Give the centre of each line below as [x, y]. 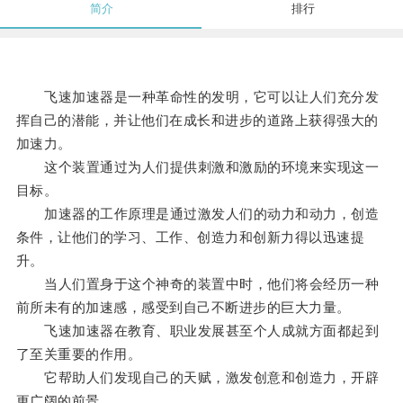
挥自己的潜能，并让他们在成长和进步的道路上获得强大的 [197, 121]
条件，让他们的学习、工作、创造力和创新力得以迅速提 [190, 237]
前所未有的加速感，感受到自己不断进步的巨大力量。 [183, 308]
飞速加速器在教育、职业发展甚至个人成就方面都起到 [197, 331]
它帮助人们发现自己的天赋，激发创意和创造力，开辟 [197, 378]
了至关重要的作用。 [79, 354]
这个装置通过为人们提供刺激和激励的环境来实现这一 [197, 167]
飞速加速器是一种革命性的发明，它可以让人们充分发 [197, 97]
